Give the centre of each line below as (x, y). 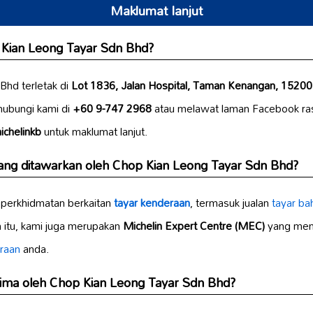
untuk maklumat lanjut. (94, 131)
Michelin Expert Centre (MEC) (194, 225)
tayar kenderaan (152, 202)
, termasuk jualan (231, 202)
